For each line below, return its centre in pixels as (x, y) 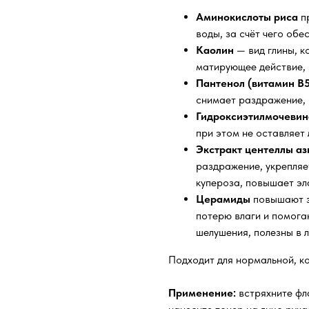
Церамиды (225, 199)
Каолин (215, 50)
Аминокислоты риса (247, 17)
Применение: (203, 293)
